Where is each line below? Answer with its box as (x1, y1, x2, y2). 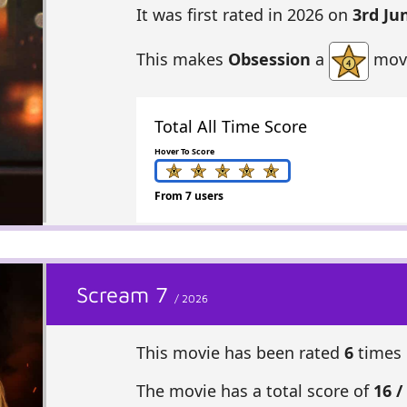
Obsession (227, 48, 311, 71)
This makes (135, 48, 228, 71)
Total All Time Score (154, 114, 307, 137)
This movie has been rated (135, 341, 344, 363)
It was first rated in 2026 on (135, 4, 352, 26)
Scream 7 (76, 281, 175, 307)
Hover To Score (154, 144, 214, 157)
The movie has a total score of (135, 379, 373, 402)
